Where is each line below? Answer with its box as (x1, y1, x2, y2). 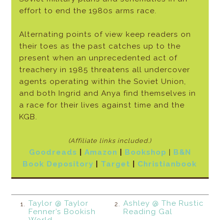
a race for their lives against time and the (19, 101, 185, 110)
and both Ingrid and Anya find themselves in (19, 89, 196, 98)
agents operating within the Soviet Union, (19, 77, 186, 86)
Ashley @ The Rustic (123, 198, 204, 208)
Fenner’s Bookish (28, 207, 96, 216)
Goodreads (28, 148, 77, 157)
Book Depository (23, 160, 94, 169)
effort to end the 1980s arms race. (19, 6, 157, 16)
